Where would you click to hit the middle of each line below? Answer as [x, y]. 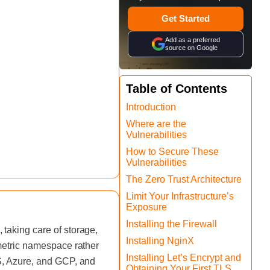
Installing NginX [160, 241]
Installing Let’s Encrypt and [184, 258]
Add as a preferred [192, 40]
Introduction [151, 107]
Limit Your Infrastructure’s [180, 196]
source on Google [191, 48]
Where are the [156, 124]
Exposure [146, 207]
